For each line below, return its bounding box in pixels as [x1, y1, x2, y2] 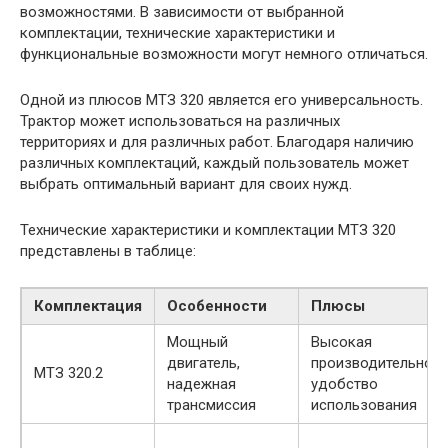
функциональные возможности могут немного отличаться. [20, 44, 428, 63]
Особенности [167, 296, 267, 315]
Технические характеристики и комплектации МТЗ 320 [20, 220, 396, 239]
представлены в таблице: [20, 241, 196, 260]
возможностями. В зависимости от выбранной [20, 2, 344, 21]
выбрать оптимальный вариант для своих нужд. [20, 174, 352, 193]
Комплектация [34, 296, 142, 315]
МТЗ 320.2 [34, 363, 103, 382]
